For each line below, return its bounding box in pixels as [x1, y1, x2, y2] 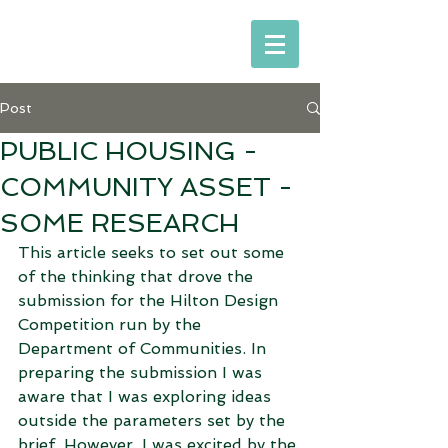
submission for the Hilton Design [18, 291, 283, 310]
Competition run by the [18, 315, 206, 334]
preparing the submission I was [18, 363, 267, 382]
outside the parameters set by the [18, 411, 290, 430]
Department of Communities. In [18, 339, 271, 358]
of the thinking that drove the [18, 267, 258, 286]
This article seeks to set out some [18, 243, 289, 262]
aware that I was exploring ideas [18, 387, 276, 406]
